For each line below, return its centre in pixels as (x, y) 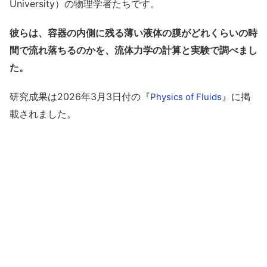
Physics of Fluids (186, 97)
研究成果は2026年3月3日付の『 (80, 97)
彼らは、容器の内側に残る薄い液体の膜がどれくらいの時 (133, 33)
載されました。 (43, 114)
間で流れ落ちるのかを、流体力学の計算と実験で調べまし (133, 50)
